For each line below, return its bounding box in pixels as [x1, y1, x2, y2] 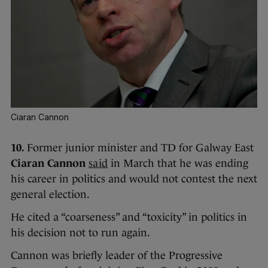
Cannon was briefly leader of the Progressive [11, 249, 223, 261]
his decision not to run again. [11, 226, 153, 239]
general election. [11, 188, 92, 200]
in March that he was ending [108, 157, 249, 169]
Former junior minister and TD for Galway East [27, 141, 254, 154]
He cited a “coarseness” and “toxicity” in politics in [11, 211, 247, 223]
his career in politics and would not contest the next [11, 172, 257, 185]
